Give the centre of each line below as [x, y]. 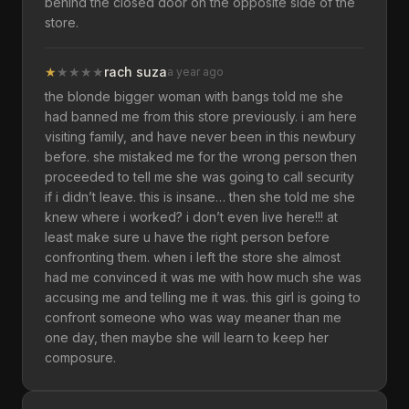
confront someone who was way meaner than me [193, 317]
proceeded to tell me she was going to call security [199, 177]
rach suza [136, 72]
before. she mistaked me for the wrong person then [201, 157]
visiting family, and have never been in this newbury [200, 136]
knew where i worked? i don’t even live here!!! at [191, 217]
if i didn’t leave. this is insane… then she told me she [200, 197]
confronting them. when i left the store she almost [193, 257]
